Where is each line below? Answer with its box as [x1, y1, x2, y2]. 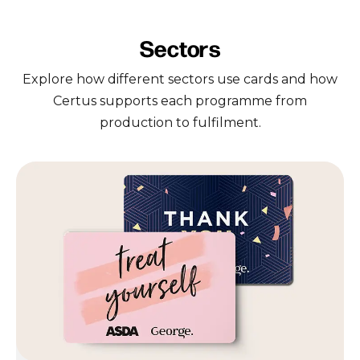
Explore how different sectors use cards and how [22, 72, 337, 88]
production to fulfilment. [99, 115, 261, 131]
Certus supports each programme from [53, 93, 307, 109]
